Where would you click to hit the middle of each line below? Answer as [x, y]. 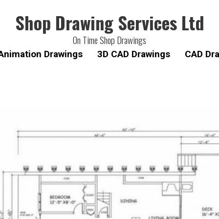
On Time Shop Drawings [109, 40]
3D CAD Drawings [134, 54]
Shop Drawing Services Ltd [109, 22]
